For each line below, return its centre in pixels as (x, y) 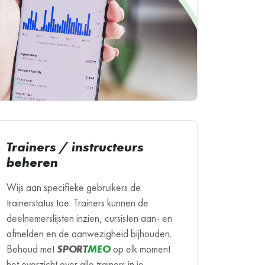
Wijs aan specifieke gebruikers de (74, 188)
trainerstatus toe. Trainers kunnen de (77, 203)
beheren (32, 163)
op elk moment (140, 249)
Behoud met (32, 249)
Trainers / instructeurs (75, 147)
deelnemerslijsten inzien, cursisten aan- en (89, 219)
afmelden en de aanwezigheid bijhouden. (89, 234)
